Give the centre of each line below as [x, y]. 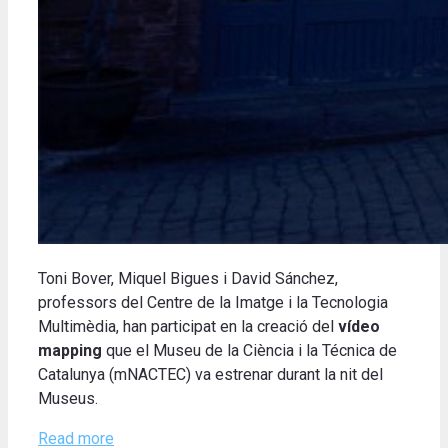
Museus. [68, 399]
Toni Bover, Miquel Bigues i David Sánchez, [188, 279]
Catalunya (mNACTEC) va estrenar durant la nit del [210, 375]
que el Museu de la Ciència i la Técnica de [249, 351]
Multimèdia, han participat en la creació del [188, 327]
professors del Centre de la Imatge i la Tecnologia [213, 303]
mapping [70, 351]
